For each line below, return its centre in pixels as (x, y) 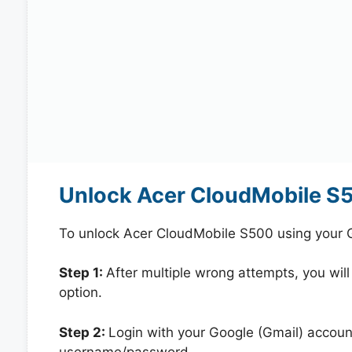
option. (80, 292)
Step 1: (82, 273)
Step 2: (83, 332)
